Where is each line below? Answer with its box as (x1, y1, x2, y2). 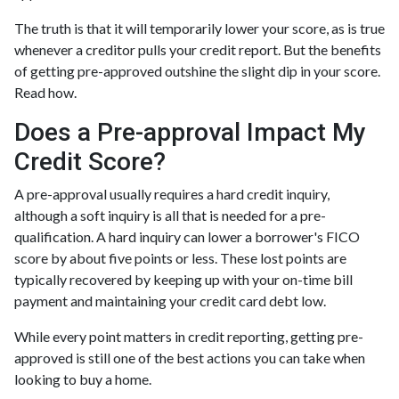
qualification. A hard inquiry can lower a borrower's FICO (14, 227, 360, 245)
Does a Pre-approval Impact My (14, 117, 366, 147)
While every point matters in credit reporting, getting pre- (14, 327, 363, 345)
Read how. (14, 83, 77, 101)
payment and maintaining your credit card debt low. (14, 291, 326, 309)
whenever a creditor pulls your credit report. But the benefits (14, 40, 381, 58)
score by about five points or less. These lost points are (14, 248, 346, 266)
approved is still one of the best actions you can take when (14, 348, 365, 366)
